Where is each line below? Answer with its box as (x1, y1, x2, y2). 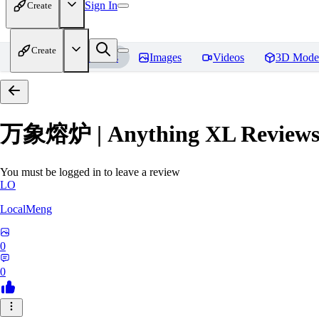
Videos (213, 51, 244, 63)
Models (85, 51, 118, 63)
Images (150, 51, 182, 63)
